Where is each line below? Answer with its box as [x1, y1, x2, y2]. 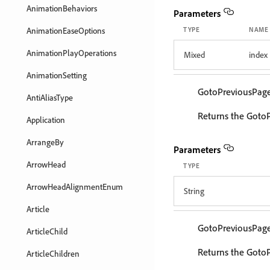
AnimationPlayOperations [27, 48, 116, 58]
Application [27, 115, 65, 125]
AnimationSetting [27, 70, 87, 80]
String [184, 186, 204, 196]
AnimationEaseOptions [27, 25, 105, 36]
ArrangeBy [27, 137, 64, 147]
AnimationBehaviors [27, 3, 97, 13]
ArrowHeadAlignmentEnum [27, 181, 123, 192]
